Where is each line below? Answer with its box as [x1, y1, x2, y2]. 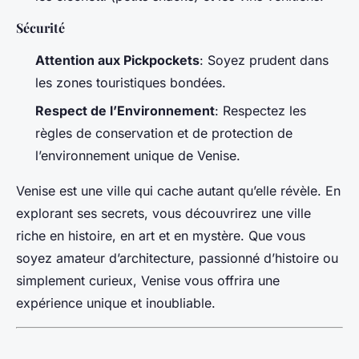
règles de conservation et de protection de [35, 124, 292, 141]
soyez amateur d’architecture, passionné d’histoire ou [16, 249, 338, 266]
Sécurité [16, 19, 65, 37]
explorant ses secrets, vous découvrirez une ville [16, 204, 311, 221]
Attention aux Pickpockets [35, 52, 200, 69]
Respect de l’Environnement [35, 102, 215, 119]
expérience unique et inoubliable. [16, 294, 216, 311]
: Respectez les [215, 102, 306, 119]
